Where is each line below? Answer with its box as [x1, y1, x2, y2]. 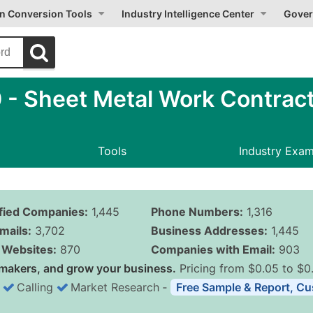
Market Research [71, 280, 159, 294]
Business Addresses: [150, 224, 268, 238]
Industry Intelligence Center [122, 8, 254, 20]
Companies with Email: [150, 242, 275, 256]
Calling [17, 280, 53, 294]
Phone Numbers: [150, 205, 243, 219]
